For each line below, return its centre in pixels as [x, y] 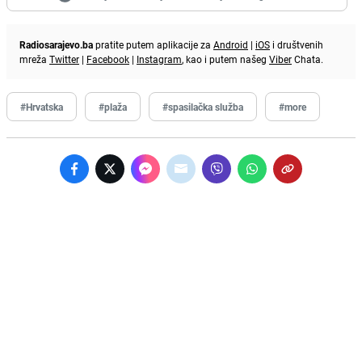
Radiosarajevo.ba [56, 44]
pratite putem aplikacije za [153, 44]
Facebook [108, 59]
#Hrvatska [42, 106]
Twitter [64, 59]
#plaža [113, 106]
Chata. [307, 59]
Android [231, 44]
